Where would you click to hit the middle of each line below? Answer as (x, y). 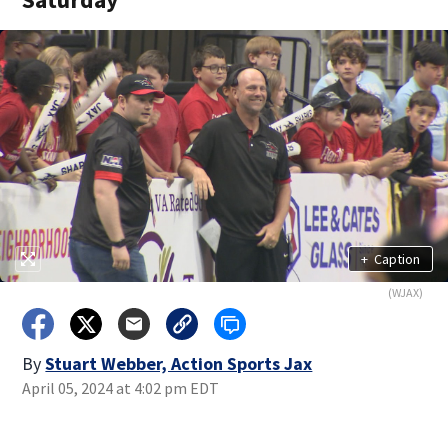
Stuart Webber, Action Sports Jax (179, 363)
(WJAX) (405, 292)
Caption (396, 258)
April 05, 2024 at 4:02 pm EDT (121, 388)
